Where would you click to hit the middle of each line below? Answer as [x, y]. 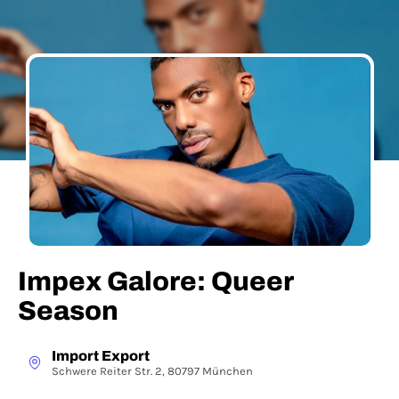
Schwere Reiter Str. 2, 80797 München [152, 371]
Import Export [101, 356]
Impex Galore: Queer [155, 281]
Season [68, 311]
